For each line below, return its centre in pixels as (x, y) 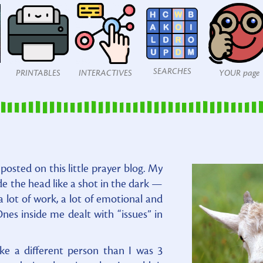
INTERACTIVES (105, 73)
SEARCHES (172, 71)
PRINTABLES (38, 73)
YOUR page (239, 73)
